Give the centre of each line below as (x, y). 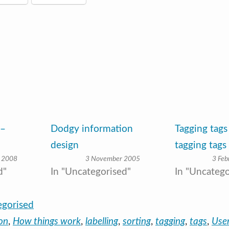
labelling (102, 221)
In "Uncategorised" (90, 172)
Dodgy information (91, 129)
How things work (47, 221)
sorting (137, 221)
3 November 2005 (112, 159)
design (64, 145)
